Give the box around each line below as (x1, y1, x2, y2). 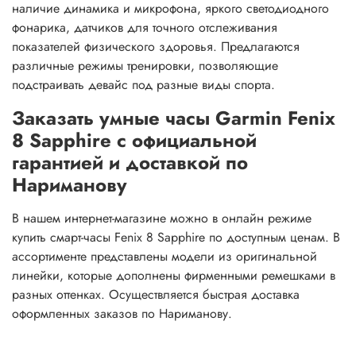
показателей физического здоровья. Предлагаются (12, 37, 300, 56)
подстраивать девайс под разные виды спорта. (12, 75, 275, 94)
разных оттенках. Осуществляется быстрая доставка (12, 285, 300, 304)
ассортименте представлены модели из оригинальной (12, 247, 317, 265)
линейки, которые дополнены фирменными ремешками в (12, 266, 335, 284)
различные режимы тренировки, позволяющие (12, 56, 278, 75)
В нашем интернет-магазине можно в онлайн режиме (12, 209, 311, 227)
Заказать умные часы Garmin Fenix (12, 104, 335, 132)
